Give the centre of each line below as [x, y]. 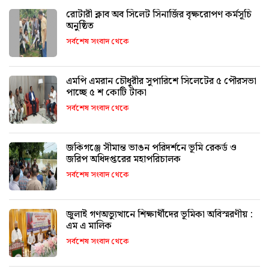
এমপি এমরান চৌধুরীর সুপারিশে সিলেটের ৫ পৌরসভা [161, 82]
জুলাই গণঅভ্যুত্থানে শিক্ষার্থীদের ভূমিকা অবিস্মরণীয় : [159, 215]
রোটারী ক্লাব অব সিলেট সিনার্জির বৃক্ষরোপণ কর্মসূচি [159, 15]
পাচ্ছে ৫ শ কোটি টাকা [106, 93]
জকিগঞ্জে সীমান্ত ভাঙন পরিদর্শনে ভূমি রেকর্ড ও [151, 148]
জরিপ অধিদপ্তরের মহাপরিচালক [123, 160]
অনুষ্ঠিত [80, 26]
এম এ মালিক [89, 226]
